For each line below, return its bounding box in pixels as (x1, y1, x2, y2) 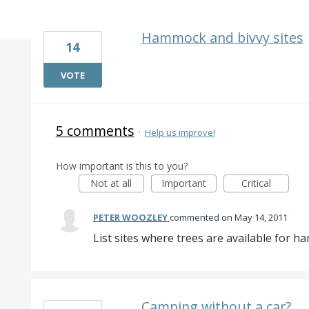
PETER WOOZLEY (92, 211, 168, 223)
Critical (241, 177, 271, 190)
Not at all (90, 177, 132, 190)
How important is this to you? (55, 159, 188, 172)
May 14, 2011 (234, 211, 288, 223)
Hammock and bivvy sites (141, 28, 303, 47)
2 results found (30, 10, 109, 26)
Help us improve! (144, 126, 215, 139)
